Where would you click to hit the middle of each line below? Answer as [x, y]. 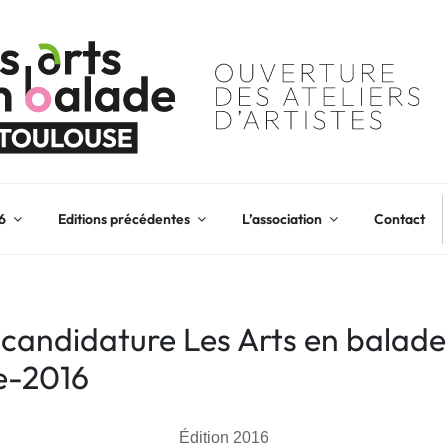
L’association [281, 218]
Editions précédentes [123, 218]
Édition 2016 [224, 437]
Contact [399, 218]
